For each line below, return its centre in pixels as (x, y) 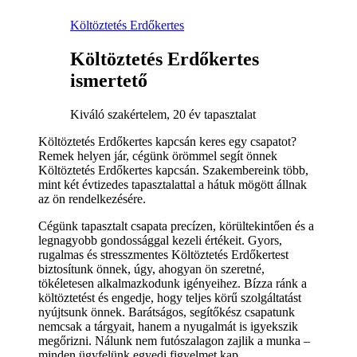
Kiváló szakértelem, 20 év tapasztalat (163, 114)
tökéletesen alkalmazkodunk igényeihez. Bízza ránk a (173, 283)
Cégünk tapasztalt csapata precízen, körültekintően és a (176, 226)
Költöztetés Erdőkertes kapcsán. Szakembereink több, (173, 170)
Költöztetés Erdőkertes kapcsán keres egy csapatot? (167, 141)
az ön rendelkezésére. (92, 198)
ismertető (109, 80)
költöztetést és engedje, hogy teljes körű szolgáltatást (170, 297)
